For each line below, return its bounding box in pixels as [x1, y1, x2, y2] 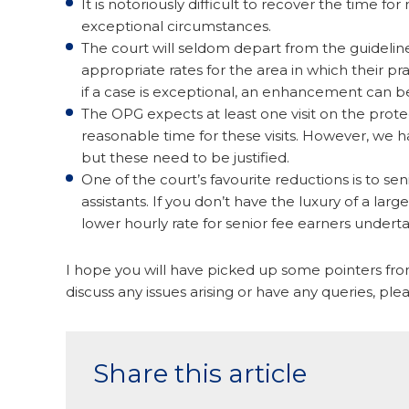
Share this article [93, 358, 307, 390]
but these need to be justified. [81, 149, 289, 167]
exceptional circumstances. [81, 17, 271, 36]
